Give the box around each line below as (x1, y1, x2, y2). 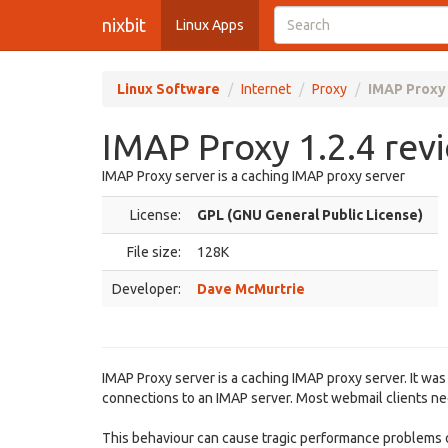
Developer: (112, 281, 181, 297)
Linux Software (117, 81, 220, 97)
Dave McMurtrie (197, 281, 305, 297)
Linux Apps (176, 17, 244, 33)
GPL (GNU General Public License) (197, 207, 423, 223)
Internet (241, 81, 291, 97)
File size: (127, 244, 181, 260)
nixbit (102, 15, 146, 35)
